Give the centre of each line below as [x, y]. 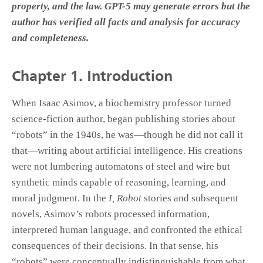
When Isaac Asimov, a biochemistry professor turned [122, 103]
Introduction [130, 77]
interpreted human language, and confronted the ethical [127, 230]
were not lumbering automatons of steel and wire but [121, 167]
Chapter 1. [47, 77]
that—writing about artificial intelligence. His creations [127, 151]
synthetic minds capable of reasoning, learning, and [119, 183]
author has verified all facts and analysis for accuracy [126, 22]
